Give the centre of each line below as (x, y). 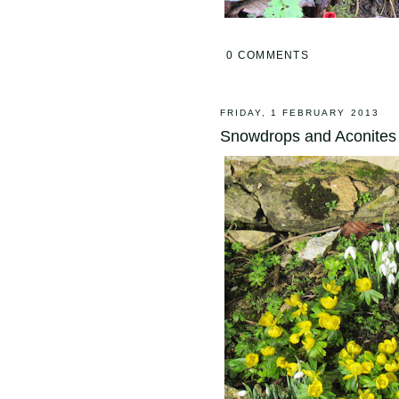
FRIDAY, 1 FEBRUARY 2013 (300, 113)
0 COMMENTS (268, 55)
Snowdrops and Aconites (308, 136)
